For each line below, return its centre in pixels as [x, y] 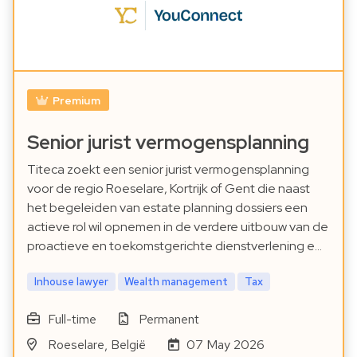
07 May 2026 [226, 344]
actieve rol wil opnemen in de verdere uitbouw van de [178, 226]
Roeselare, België [96, 344]
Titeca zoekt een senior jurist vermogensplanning [168, 169]
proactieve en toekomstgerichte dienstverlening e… [175, 245]
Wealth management [177, 281]
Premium [76, 100]
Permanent [169, 319]
